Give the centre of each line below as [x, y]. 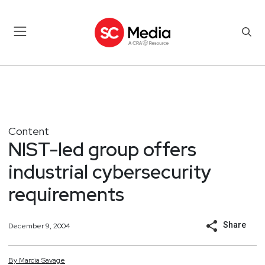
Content [29, 131]
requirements [66, 194]
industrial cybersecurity [110, 172]
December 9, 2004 [39, 226]
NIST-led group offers [102, 149]
